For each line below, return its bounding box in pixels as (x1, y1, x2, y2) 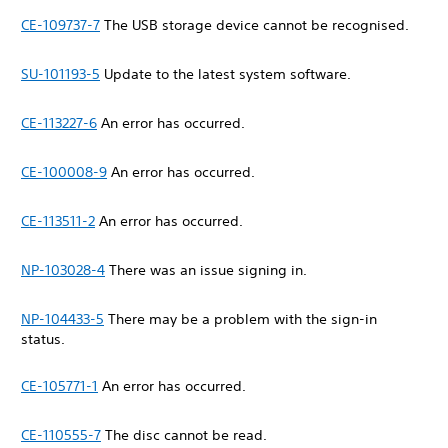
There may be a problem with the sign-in (104, 310, 377, 328)
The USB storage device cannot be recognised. (100, 16, 413, 34)
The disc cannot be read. (101, 426, 271, 444)
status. (21, 330, 69, 348)
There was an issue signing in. (105, 261, 311, 279)
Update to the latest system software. (100, 65, 355, 83)
